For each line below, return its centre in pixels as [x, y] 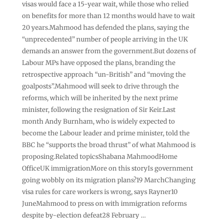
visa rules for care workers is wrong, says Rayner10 [99, 192]
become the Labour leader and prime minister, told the [106, 133]
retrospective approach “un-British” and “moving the [104, 74]
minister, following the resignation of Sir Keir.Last [99, 109]
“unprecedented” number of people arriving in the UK [105, 39]
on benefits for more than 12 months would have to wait [108, 16]
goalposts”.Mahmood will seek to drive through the [100, 86]
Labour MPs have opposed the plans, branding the [99, 63]
